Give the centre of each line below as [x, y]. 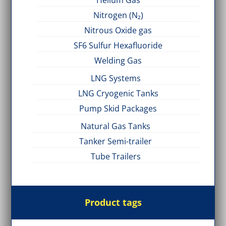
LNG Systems [116, 78]
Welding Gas [118, 61]
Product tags [113, 203]
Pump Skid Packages [118, 109]
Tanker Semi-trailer [116, 142]
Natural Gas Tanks [116, 126]
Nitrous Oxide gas [118, 31]
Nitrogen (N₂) [118, 15]
